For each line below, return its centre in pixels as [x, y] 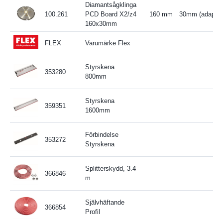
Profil [92, 212]
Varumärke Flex [108, 43]
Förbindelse [102, 134]
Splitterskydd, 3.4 [110, 168]
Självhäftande [105, 202]
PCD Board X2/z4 [111, 14]
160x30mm [101, 23]
